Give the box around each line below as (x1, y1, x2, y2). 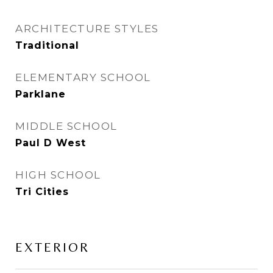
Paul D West (15, 137, 86, 149)
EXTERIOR (15, 240, 90, 255)
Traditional (15, 40, 79, 51)
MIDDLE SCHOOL (15, 120, 118, 132)
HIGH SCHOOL (15, 169, 101, 181)
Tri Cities (15, 186, 69, 197)
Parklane (15, 88, 66, 100)
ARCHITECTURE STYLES (15, 23, 159, 35)
